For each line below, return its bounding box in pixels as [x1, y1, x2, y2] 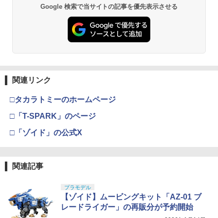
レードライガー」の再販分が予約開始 [61, 203, 193, 212]
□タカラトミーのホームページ [10, 95, 116, 104]
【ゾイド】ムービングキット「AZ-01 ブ [61, 193, 201, 201]
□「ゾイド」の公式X [10, 128, 82, 137]
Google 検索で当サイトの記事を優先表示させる [40, 2, 178, 10]
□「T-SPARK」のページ [10, 112, 96, 121]
